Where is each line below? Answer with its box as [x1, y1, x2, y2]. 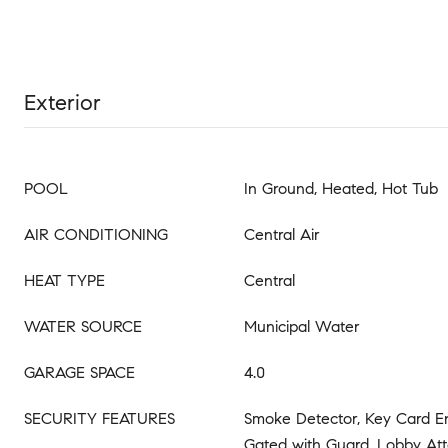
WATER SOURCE [24, 317, 142, 336]
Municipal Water [244, 317, 360, 336]
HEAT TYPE [24, 271, 105, 290]
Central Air [244, 225, 320, 244]
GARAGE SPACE [24, 363, 135, 382]
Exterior [24, 89, 101, 116]
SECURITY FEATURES [24, 409, 175, 428]
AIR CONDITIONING [24, 225, 168, 244]
